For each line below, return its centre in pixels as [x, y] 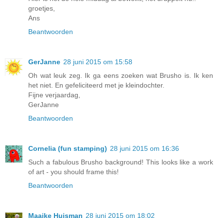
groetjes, [42, 9]
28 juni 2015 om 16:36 [145, 149]
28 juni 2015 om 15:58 [98, 62]
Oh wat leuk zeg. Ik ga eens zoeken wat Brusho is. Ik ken [121, 76]
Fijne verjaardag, [54, 95]
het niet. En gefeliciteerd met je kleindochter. [96, 85]
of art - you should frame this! [73, 172]
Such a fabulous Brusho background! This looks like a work [121, 162]
